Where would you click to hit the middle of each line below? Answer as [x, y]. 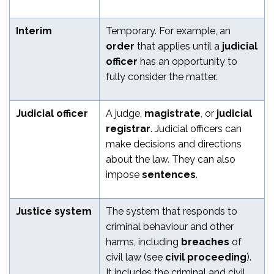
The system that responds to [172, 211]
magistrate [172, 113]
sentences [169, 174]
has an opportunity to [187, 61]
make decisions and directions [174, 144]
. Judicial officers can [196, 128]
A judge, [125, 113]
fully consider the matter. [161, 76]
